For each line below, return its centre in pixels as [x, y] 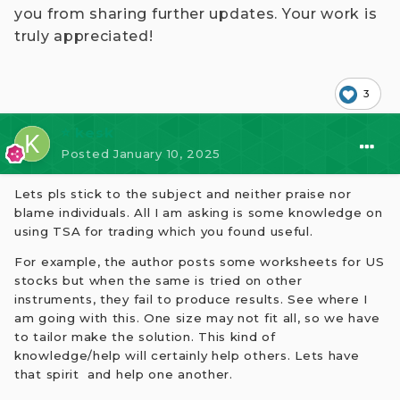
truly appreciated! [84, 36]
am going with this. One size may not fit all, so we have [197, 318]
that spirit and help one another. [124, 375]
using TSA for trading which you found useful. [164, 231]
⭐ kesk [87, 133]
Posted [87, 154]
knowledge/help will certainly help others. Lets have [187, 356]
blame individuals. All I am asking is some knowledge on [199, 212]
